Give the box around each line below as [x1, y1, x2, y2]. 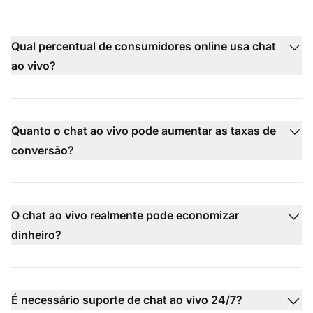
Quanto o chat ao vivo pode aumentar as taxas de [11, 123, 276, 138]
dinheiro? [11, 227, 61, 242]
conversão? [11, 143, 74, 157]
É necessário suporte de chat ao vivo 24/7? [11, 292, 242, 307]
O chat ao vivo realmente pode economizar [11, 208, 239, 222]
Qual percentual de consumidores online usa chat [11, 38, 276, 53]
